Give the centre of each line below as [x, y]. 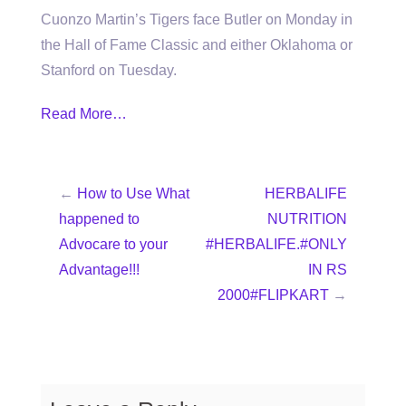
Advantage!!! [99, 270]
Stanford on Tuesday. [109, 70]
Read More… [84, 114]
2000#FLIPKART [273, 295]
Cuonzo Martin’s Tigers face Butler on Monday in [197, 19]
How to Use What [133, 193]
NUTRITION [307, 219]
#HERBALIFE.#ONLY [276, 244]
